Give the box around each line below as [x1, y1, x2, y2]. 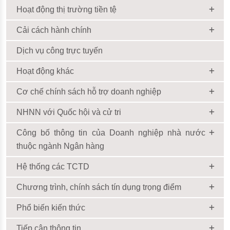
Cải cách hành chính [16, 25, 91, 34]
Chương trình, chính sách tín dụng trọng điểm [16, 182, 181, 191]
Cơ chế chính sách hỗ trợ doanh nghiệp [16, 87, 161, 96]
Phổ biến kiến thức [16, 203, 85, 212]
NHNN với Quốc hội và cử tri [16, 107, 121, 117]
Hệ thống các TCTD [16, 162, 89, 171]
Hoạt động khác [16, 66, 74, 75]
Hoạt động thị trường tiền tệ [16, 5, 117, 14]
